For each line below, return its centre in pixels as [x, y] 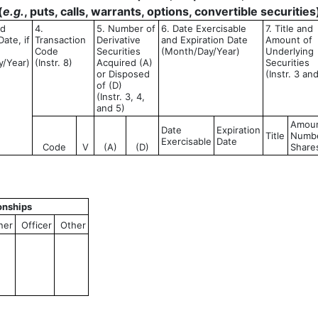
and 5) [111, 108]
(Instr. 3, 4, [121, 97]
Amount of [289, 40]
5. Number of [126, 28]
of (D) [109, 85]
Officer [37, 225]
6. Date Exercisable [204, 28]
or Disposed [123, 74]
